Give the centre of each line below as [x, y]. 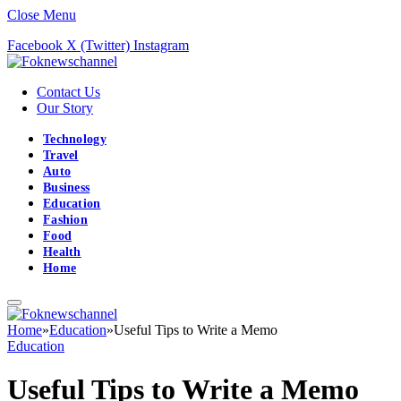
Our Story [65, 108]
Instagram [161, 45]
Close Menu [42, 15]
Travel [61, 155]
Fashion [65, 220]
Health [62, 252]
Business [67, 188]
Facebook [35, 45]
